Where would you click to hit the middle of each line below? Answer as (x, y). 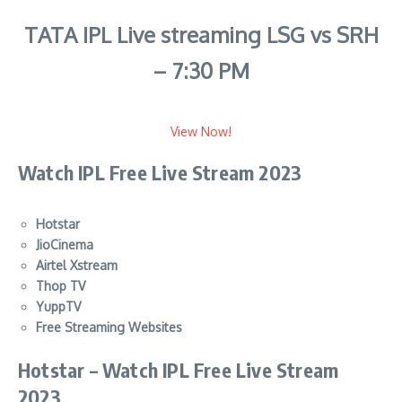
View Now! (201, 131)
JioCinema (65, 244)
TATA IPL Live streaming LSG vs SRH (201, 34)
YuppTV (58, 306)
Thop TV (61, 285)
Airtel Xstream (77, 265)
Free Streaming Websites (109, 327)
